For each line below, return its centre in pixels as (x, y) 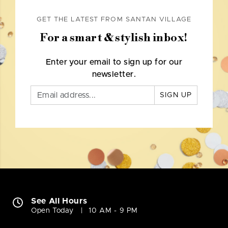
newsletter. (114, 75)
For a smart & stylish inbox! (114, 38)
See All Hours (59, 201)
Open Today (52, 211)
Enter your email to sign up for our (114, 62)
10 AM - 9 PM (113, 211)
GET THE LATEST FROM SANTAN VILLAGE (114, 20)
